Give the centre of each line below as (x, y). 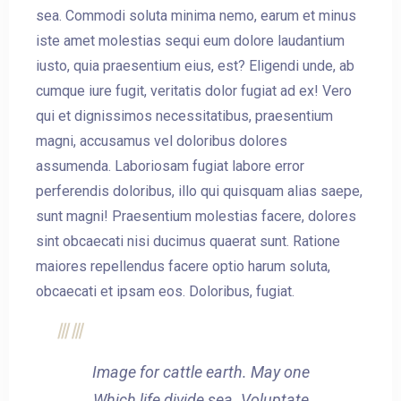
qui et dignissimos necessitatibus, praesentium (184, 116)
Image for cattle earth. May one (200, 372)
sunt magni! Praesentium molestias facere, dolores (196, 217)
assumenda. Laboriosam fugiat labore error (170, 166)
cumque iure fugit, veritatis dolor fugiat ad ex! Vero (194, 91)
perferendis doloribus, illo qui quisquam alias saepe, (199, 192)
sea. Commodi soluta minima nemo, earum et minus (196, 16)
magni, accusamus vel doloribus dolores (162, 141)
